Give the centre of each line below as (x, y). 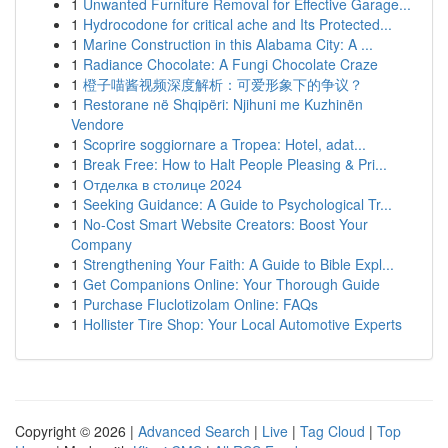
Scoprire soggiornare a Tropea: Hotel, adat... (224, 144)
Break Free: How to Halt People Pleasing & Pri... (235, 164)
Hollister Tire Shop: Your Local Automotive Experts (242, 324)
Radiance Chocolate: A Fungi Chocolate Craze (230, 64)
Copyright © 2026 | (76, 431)
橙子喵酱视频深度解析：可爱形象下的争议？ (223, 84)
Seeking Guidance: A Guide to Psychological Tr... (237, 204)
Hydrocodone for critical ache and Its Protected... (237, 24)
